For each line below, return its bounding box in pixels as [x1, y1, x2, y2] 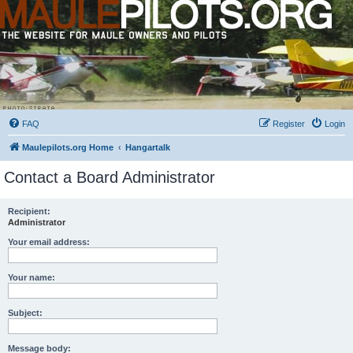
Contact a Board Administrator [4, 169, 215, 186]
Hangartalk [125, 143, 170, 152]
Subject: [8, 308, 43, 318]
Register [273, 119, 305, 128]
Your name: [8, 273, 55, 282]
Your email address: [8, 237, 90, 247]
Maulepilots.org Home [22, 143, 113, 152]
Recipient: [8, 206, 50, 216]
